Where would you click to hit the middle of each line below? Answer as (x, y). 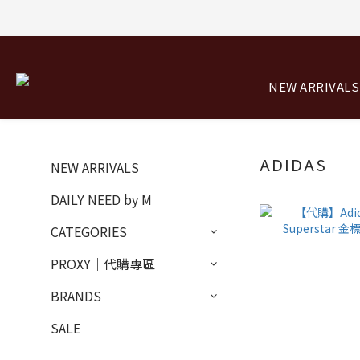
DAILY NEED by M (101, 199)
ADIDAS (294, 164)
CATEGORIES (89, 231)
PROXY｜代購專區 (103, 264)
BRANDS (76, 296)
